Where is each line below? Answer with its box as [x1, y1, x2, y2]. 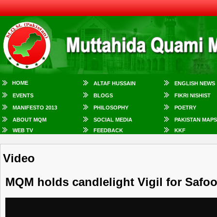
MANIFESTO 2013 [13, 105, 57, 110]
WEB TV [13, 127, 33, 133]
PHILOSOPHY [93, 105, 128, 110]
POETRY [174, 105, 196, 110]
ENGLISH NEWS [174, 80, 215, 86]
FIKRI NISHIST [174, 93, 211, 98]
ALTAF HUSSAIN [93, 80, 136, 86]
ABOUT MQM [13, 117, 46, 123]
